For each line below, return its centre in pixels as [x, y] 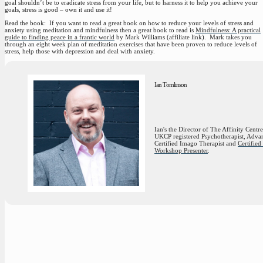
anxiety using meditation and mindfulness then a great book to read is [100, 30]
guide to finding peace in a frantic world [60, 37]
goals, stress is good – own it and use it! [58, 9]
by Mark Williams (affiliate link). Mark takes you [183, 37]
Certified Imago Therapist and [196, 144]
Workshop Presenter [181, 151]
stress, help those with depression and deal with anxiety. [80, 51]
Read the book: [25, 23]
